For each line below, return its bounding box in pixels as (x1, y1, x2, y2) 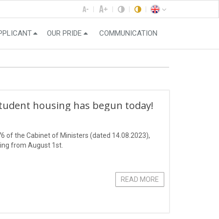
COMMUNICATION (99, 29, 157, 38)
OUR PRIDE (47, 29, 82, 38)
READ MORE (121, 175, 159, 183)
